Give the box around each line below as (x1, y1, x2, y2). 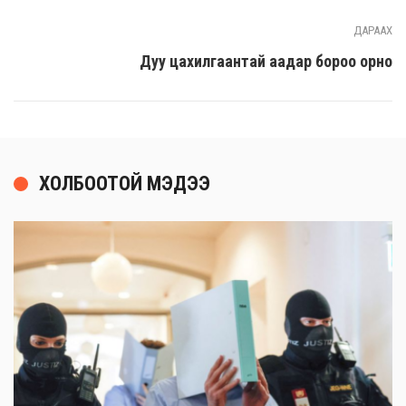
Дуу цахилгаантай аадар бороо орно (140, 52, 392, 72)
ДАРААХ (353, 24, 392, 38)
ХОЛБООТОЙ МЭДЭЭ (39, 172, 210, 196)
